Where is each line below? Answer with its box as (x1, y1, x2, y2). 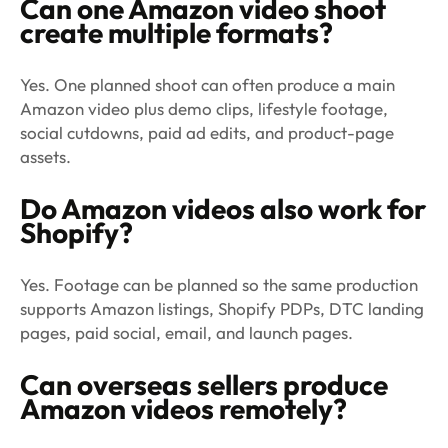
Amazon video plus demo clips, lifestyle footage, (20, 97, 388, 119)
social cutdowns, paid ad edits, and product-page (20, 121, 394, 143)
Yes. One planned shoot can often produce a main (20, 73, 395, 95)
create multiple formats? (20, 14, 333, 50)
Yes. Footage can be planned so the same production (20, 273, 418, 295)
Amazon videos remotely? (20, 390, 347, 426)
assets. (20, 145, 71, 167)
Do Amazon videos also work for (20, 190, 426, 226)
